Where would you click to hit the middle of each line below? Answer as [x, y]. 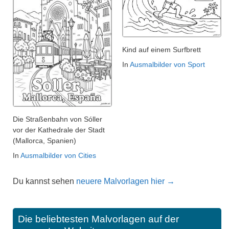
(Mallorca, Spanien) [44, 140]
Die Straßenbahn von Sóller [58, 119]
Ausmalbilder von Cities [58, 155]
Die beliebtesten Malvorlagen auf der [98, 219]
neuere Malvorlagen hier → [125, 181]
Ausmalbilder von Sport [167, 64]
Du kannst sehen [44, 181]
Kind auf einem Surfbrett [162, 49]
